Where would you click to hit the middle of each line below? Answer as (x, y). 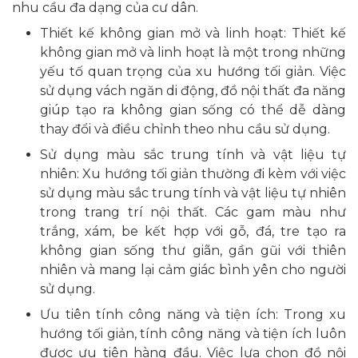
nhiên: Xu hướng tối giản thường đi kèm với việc (193, 174)
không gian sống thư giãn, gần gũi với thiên (193, 251)
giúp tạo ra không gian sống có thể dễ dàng (193, 110)
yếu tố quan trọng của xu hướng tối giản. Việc (193, 72)
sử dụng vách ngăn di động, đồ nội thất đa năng (193, 91)
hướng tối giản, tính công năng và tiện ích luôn (193, 334)
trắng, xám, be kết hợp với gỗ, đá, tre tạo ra (193, 232)
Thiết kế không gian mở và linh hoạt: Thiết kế (193, 34)
